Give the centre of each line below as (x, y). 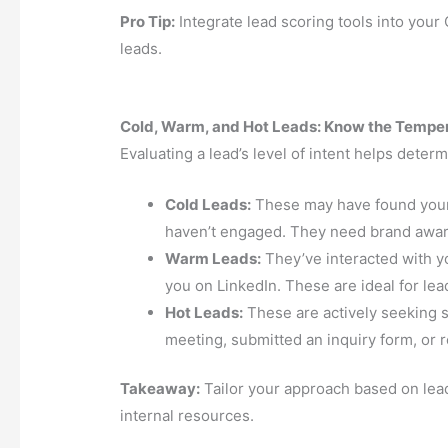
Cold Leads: (208, 204)
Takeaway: (160, 389)
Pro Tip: (148, 21)
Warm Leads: (213, 258)
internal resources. (187, 416)
